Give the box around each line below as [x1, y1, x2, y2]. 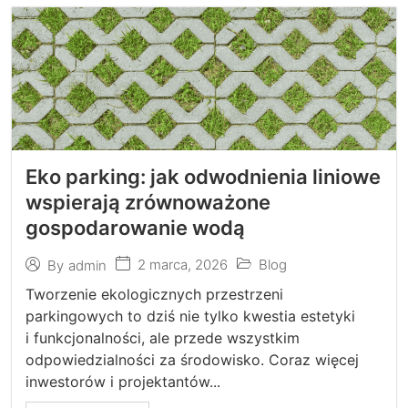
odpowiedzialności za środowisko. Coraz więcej [25, 351, 360, 369]
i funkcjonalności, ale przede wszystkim [25, 329, 301, 347]
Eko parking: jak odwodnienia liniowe [25, 165, 382, 189]
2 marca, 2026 [138, 256, 229, 273]
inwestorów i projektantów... [25, 372, 221, 391]
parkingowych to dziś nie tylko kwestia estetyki [25, 307, 356, 325]
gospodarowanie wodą [25, 216, 246, 240]
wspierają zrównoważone [25, 190, 271, 214]
